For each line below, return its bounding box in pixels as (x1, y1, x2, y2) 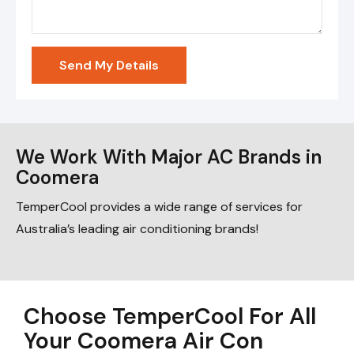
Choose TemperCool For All (24, 301, 316, 332)
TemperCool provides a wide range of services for (16, 198, 303, 216)
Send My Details (59, 57, 159, 74)
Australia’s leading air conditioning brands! (16, 220, 258, 238)
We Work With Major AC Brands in (16, 145, 322, 170)
